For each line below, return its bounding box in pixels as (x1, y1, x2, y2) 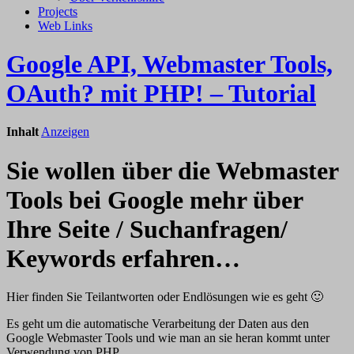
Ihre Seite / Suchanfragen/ (6, 214, 288, 243)
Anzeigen (41, 125, 89, 139)
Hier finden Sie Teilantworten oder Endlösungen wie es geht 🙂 (6, 290, 323, 304)
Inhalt (6, 125, 39, 139)
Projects (38, 4, 77, 18)
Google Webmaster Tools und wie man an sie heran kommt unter (6, 331, 330, 345)
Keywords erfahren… (6, 243, 240, 273)
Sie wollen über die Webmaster (6, 156, 338, 185)
